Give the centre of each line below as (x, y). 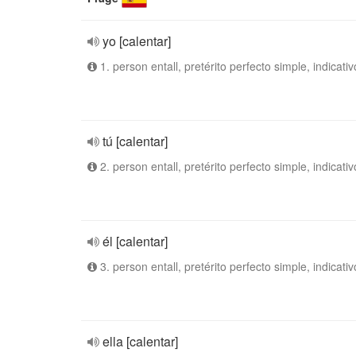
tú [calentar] (135, 141)
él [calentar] (135, 241)
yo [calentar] (137, 41)
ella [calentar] (140, 341)
